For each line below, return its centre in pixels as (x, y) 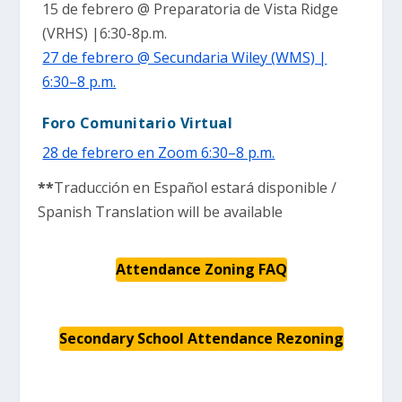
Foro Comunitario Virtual (138, 122)
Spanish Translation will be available (161, 211)
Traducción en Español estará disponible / (196, 187)
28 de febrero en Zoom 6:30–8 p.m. (159, 152)
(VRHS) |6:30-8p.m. (105, 33)
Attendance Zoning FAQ (201, 269)
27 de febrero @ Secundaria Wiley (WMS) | (185, 57)
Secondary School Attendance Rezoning (201, 338)
